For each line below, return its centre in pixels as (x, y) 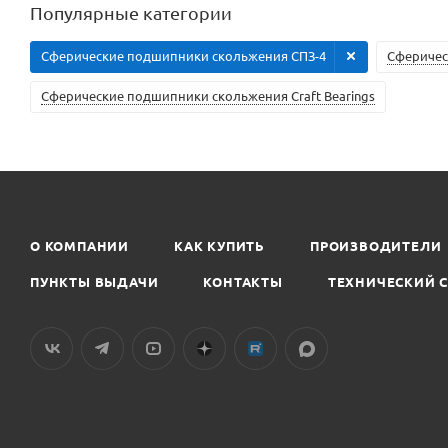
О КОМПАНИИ (79, 245)
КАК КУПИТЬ (219, 245)
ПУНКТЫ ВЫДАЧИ (94, 281)
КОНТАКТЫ (243, 281)
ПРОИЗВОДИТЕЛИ (376, 245)
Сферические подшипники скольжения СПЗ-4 (183, 55)
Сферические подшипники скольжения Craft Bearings (208, 95)
